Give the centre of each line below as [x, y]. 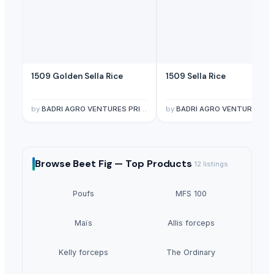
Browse [54, 164]
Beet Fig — [99, 164]
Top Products [159, 164]
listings [215, 164]
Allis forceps [191, 223]
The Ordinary [191, 252]
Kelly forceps [83, 252]
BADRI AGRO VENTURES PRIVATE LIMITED [91, 109]
